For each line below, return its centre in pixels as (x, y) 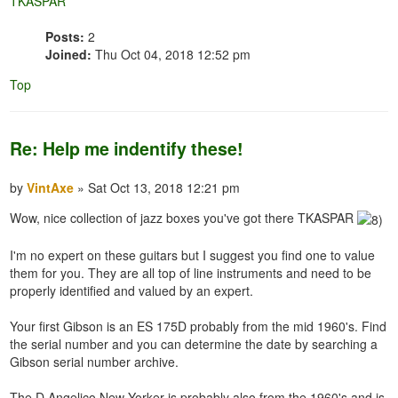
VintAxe (51, 187)
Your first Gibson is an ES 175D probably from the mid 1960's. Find (199, 326)
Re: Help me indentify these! (127, 148)
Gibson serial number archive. (95, 362)
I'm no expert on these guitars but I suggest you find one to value (193, 255)
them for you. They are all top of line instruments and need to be (191, 273)
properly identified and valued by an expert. (132, 291)
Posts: (65, 36)
